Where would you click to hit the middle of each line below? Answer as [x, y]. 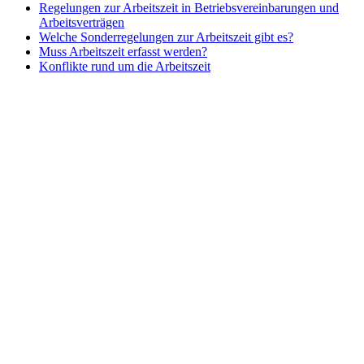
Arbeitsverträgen [82, 22]
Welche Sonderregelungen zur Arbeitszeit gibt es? [166, 37]
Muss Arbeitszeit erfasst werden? [123, 51]
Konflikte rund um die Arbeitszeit [125, 66]
